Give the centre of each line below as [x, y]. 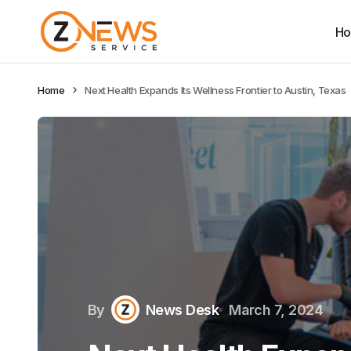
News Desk [182, 309]
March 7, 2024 [276, 309]
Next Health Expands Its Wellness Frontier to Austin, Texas [215, 90]
